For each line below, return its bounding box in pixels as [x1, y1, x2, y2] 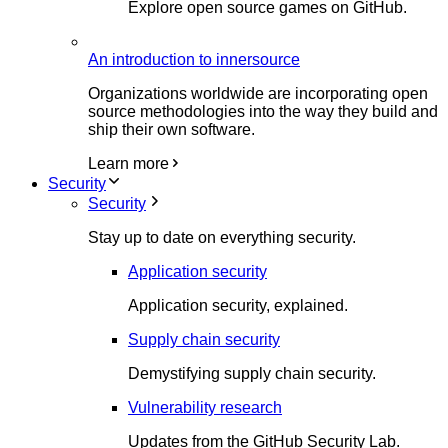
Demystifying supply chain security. [128, 365, 376, 382]
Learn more [88, 155, 169, 172]
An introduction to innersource [88, 51, 300, 68]
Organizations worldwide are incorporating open [88, 85, 428, 102]
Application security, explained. [128, 297, 348, 314]
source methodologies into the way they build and [88, 103, 438, 120]
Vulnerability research [128, 399, 282, 416]
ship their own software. [88, 121, 255, 138]
